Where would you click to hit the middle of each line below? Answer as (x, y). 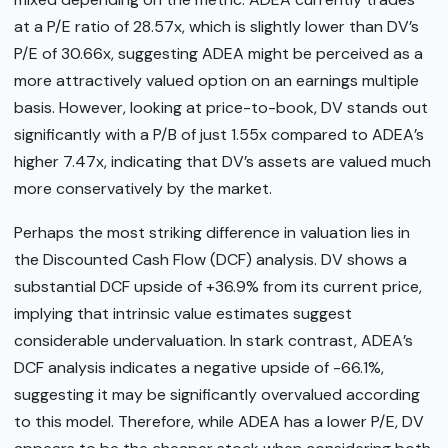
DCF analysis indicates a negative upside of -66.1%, (199, 367)
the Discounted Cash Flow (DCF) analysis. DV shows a (210, 259)
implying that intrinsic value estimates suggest (183, 313)
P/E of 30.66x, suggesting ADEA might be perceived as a (218, 54)
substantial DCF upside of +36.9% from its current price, (218, 286)
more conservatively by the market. (143, 189)
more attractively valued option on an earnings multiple (216, 81)
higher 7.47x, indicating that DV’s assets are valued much (222, 162)
